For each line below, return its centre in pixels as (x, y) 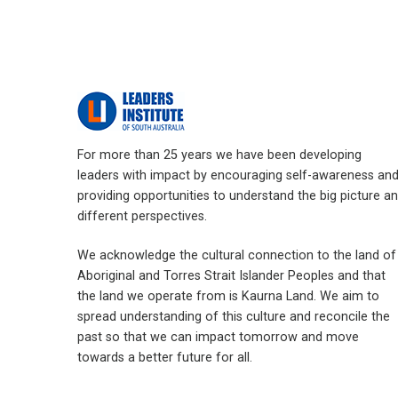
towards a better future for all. (165, 358)
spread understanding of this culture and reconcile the (234, 317)
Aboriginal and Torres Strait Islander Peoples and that (231, 276)
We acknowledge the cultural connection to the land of (237, 256)
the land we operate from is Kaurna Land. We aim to (228, 297)
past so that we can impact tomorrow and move (218, 338)
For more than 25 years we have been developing (219, 155)
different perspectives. (142, 217)
